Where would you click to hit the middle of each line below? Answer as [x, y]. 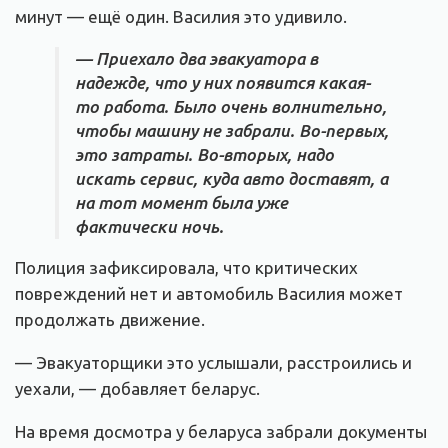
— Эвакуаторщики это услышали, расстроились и [213, 362]
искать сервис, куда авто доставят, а [231, 178]
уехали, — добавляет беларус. [137, 388]
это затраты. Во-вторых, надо [204, 154]
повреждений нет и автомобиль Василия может [209, 293]
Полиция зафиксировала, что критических [186, 267]
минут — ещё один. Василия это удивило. [181, 16]
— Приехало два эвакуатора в [196, 58]
